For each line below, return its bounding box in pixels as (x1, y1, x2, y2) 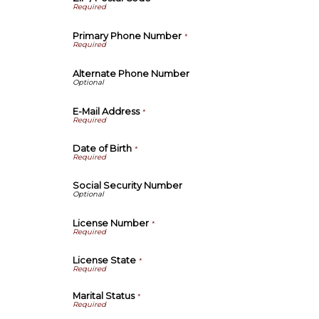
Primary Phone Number (73, 30, 182, 41)
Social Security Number (73, 179, 182, 191)
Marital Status (73, 290, 135, 301)
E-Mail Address (73, 106, 140, 117)
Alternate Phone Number (73, 68, 189, 80)
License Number (73, 217, 151, 229)
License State (73, 254, 136, 266)
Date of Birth (73, 143, 132, 154)
